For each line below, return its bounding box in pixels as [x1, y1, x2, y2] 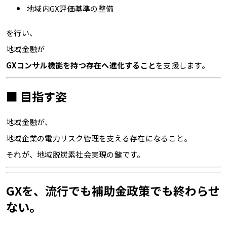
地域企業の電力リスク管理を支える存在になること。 [6, 132, 192, 143]
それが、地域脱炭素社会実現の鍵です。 [6, 148, 145, 160]
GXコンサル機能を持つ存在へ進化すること [6, 59, 156, 70]
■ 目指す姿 [6, 87, 67, 105]
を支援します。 [156, 59, 209, 70]
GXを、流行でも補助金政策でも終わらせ [6, 181, 220, 199]
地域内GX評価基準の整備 [26, 3, 113, 14]
